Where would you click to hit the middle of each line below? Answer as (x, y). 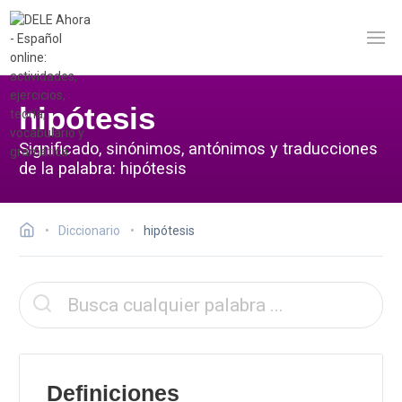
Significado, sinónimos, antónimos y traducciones (198, 148)
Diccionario (89, 231)
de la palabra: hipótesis (103, 168)
